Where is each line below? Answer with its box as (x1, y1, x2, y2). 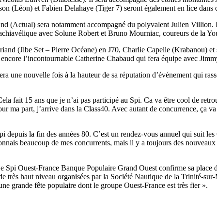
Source (61, 117, 82, 126)
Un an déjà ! (61, 95, 110, 106)
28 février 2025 (61, 126, 108, 135)
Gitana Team (95, 117, 134, 126)
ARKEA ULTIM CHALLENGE (61, 77, 164, 86)
